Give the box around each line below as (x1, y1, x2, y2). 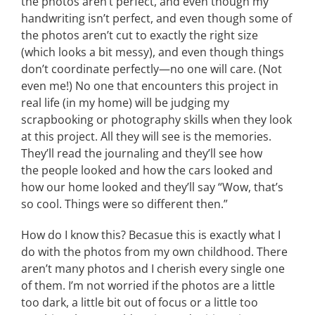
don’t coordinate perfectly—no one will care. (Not (21, 61, 282, 77)
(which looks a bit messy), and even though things (21, 44, 284, 60)
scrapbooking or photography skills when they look (21, 112, 292, 127)
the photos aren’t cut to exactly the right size (21, 27, 258, 43)
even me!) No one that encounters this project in (21, 78, 278, 94)
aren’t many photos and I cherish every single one (21, 261, 285, 276)
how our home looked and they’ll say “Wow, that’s (21, 179, 283, 195)
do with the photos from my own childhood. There (21, 244, 288, 259)
